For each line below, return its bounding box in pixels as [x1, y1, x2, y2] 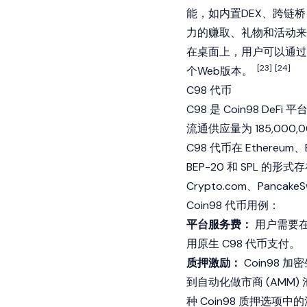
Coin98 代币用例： [186, 198, 280, 212]
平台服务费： [186, 217, 252, 232]
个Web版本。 [186, 64, 256, 78]
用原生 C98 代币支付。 [186, 236, 300, 251]
